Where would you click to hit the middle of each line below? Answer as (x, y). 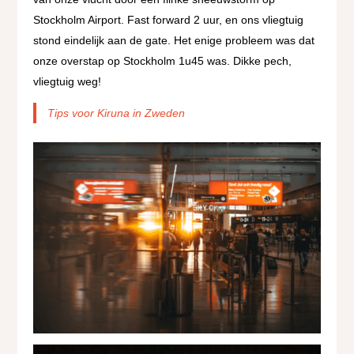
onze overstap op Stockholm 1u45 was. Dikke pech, (163, 60)
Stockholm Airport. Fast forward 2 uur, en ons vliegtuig (169, 19)
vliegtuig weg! (68, 81)
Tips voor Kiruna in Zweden (116, 113)
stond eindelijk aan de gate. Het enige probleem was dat (174, 40)
